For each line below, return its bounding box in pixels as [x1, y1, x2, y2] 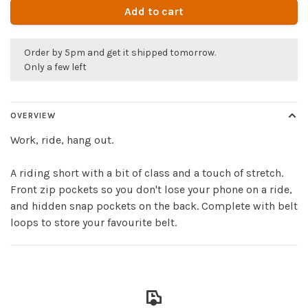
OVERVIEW [10, 111, 56, 120]
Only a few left [24, 61, 87, 73]
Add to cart [124, 5, 184, 18]
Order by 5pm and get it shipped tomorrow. [24, 47, 216, 58]
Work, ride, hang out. [10, 133, 113, 146]
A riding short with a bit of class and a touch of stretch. [10, 166, 283, 179]
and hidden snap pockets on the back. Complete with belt [10, 199, 298, 212]
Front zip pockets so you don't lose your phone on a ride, [10, 183, 292, 196]
